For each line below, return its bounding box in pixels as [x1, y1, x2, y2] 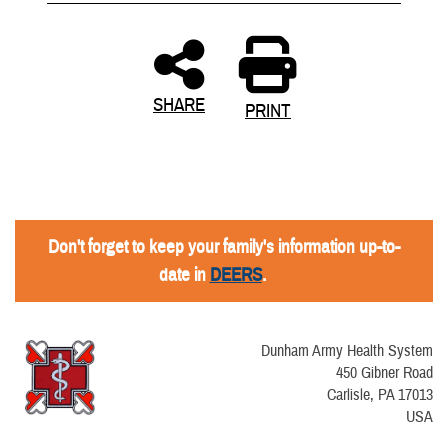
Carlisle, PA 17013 [327, 385, 433, 406]
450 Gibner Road [336, 363, 433, 384]
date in [158, 263, 210, 288]
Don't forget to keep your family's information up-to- [48, 235, 400, 260]
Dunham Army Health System [261, 341, 433, 362]
